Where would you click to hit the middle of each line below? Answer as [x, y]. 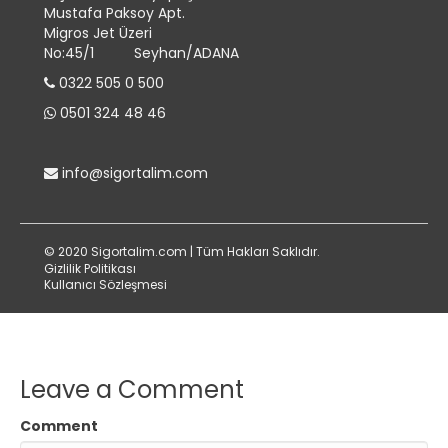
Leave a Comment [132, 390]
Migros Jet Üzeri [98, 33]
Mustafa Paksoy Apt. [114, 13]
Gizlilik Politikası [90, 269]
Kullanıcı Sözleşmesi [105, 285]
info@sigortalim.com [135, 173]
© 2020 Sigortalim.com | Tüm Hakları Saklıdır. [182, 252]
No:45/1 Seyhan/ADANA [141, 53]
